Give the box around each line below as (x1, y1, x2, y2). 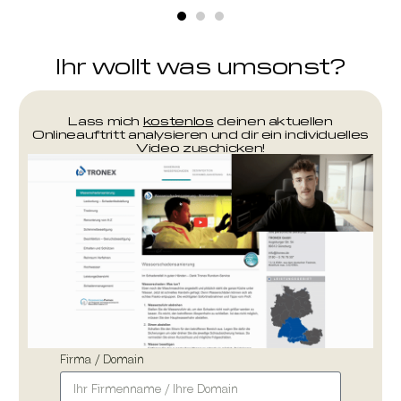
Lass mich (68, 112, 143, 128)
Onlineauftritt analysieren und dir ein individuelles (32, 125, 369, 141)
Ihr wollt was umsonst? (55, 51, 346, 79)
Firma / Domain (60, 352, 145, 367)
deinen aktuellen (213, 112, 333, 128)
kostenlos (142, 112, 214, 128)
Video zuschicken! (135, 139, 266, 155)
